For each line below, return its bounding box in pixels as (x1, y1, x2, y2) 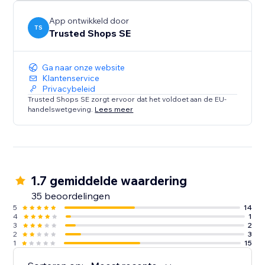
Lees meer (95, 104, 134, 114)
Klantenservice (42, 73, 100, 84)
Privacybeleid (42, 83, 96, 95)
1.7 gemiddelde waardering (31, 173, 188, 189)
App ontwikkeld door (49, 15, 130, 27)
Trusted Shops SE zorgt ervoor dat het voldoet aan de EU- (28, 95, 227, 104)
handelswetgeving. (28, 104, 95, 114)
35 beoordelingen (31, 190, 111, 202)
